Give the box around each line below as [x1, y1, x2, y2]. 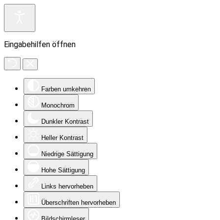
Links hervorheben [41, 183, 93, 190]
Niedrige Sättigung [41, 150, 93, 158]
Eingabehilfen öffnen [4, 40, 76, 49]
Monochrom [41, 102, 75, 109]
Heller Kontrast [41, 134, 83, 141]
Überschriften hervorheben [41, 199, 116, 206]
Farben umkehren [41, 85, 91, 93]
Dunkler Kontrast [41, 118, 89, 125]
